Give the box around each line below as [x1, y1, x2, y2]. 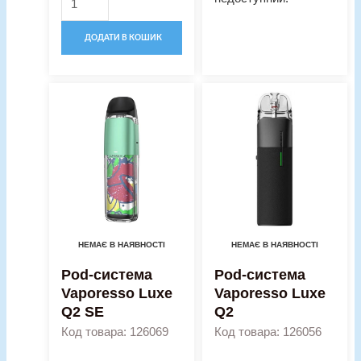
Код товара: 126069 [61, 325, 169, 338]
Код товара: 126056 [214, 325, 322, 338]
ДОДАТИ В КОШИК [85, 33, 163, 42]
